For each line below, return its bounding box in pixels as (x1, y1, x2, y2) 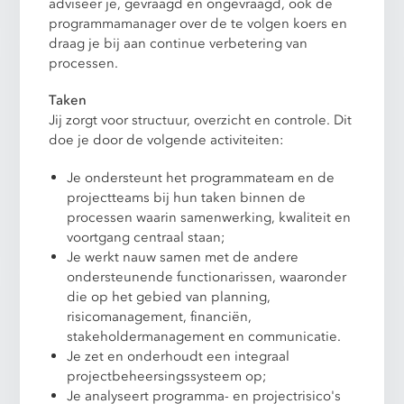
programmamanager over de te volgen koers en (49, 14, 348, 33)
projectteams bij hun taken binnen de (67, 188, 307, 207)
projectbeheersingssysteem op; (67, 366, 268, 385)
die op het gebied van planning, (67, 287, 271, 306)
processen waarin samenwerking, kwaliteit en (67, 207, 352, 226)
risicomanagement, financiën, (67, 307, 252, 326)
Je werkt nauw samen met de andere (67, 247, 299, 266)
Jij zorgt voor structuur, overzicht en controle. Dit (49, 111, 353, 130)
